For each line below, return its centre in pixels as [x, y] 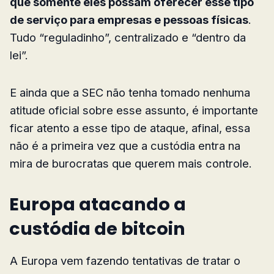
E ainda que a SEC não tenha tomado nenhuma [130, 92]
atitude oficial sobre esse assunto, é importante [134, 110]
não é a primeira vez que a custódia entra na [125, 145]
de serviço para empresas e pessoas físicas [129, 19]
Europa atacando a [98, 204]
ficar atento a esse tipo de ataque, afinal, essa [130, 128]
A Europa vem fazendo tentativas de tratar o [125, 260]
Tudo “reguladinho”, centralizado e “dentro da [128, 37]
